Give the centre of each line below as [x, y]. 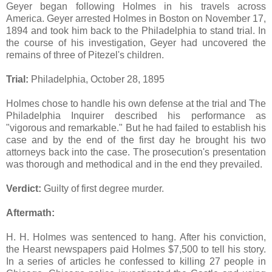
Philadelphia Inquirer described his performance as [136, 115]
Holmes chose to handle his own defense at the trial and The [136, 103]
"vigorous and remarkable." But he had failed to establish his [136, 127]
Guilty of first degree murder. [103, 188]
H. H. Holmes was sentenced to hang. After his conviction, [136, 237]
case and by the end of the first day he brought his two [136, 140]
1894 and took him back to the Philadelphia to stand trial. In [136, 30]
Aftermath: [30, 212]
